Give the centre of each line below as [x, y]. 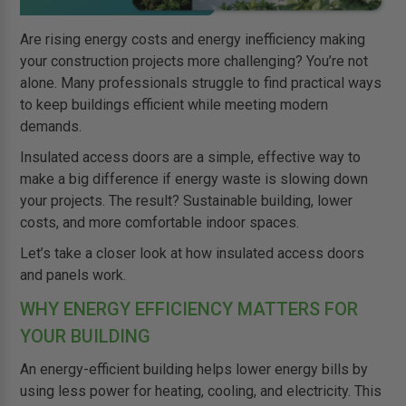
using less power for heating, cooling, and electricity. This [201, 391]
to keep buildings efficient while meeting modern [174, 105]
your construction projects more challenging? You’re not [194, 62]
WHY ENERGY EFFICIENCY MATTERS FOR [189, 309]
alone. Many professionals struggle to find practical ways [201, 83]
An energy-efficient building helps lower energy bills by [194, 370]
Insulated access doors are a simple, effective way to [191, 158]
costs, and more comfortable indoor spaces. [160, 223]
